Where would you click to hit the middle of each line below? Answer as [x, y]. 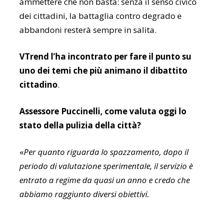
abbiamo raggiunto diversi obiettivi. [84, 194]
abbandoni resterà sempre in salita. [88, 30]
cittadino [39, 85]
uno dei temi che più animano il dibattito [103, 71]
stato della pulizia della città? [80, 125]
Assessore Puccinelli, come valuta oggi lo [103, 111]
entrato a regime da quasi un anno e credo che [105, 180]
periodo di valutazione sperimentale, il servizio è [106, 166]
